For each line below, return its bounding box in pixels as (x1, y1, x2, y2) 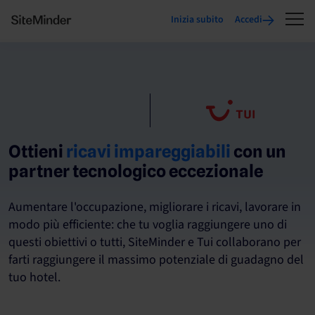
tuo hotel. (8, 269, 60, 286)
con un (231, 141, 286, 162)
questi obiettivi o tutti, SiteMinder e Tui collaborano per (8, 233, 301, 251)
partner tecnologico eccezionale (8, 161, 263, 181)
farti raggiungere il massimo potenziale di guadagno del (8, 251, 304, 269)
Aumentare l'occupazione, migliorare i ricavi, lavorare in (8, 198, 301, 216)
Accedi (235, 13, 262, 27)
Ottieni (8, 141, 66, 162)
